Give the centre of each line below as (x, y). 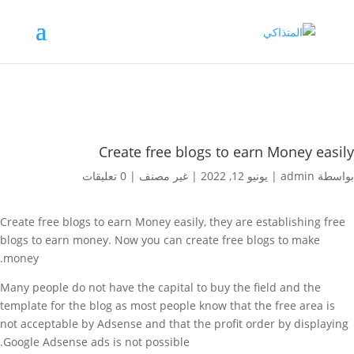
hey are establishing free (279, 222)
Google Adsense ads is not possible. (96, 342)
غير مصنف (164, 176)
